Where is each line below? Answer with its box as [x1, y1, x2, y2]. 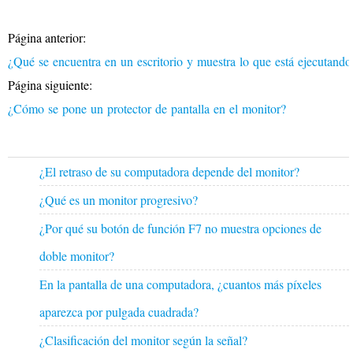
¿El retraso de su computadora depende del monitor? [39, 162, 299, 180]
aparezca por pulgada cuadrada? [39, 303, 199, 320]
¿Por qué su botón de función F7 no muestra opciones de [39, 219, 321, 236]
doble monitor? [39, 247, 114, 264]
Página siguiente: [8, 76, 92, 93]
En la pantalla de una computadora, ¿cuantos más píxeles [39, 275, 321, 292]
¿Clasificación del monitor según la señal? [39, 331, 247, 348]
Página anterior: [8, 28, 86, 46]
